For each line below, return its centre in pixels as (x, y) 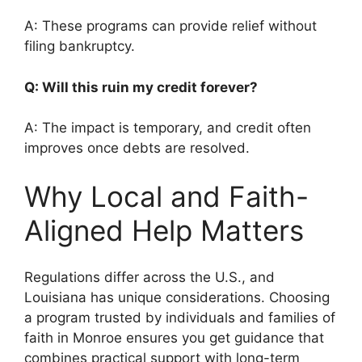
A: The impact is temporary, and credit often (168, 128)
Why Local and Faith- (166, 196)
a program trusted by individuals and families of (180, 318)
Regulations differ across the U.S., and (149, 278)
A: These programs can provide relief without (170, 26)
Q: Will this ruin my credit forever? (144, 87)
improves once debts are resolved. (137, 148)
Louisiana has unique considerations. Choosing (177, 298)
